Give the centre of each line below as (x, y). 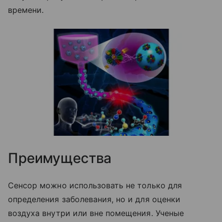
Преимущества (60, 158)
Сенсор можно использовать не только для (95, 185)
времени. (26, 10)
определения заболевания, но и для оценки (94, 199)
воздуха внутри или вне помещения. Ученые (96, 213)
